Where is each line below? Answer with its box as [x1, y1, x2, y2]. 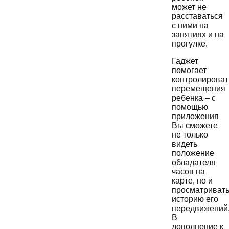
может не [172, 2, 207, 11]
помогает [172, 65, 207, 75]
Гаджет [172, 56, 198, 65]
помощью [172, 102, 208, 111]
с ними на [172, 20, 209, 30]
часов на [172, 167, 205, 176]
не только [172, 130, 208, 139]
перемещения [172, 84, 225, 93]
